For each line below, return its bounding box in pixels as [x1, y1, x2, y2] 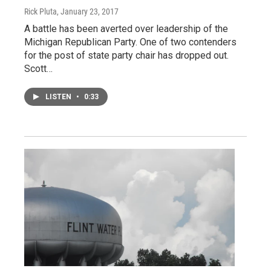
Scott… [24, 62, 53, 74]
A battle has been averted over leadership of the [24, 22, 228, 34]
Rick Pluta [24, 6, 57, 16]
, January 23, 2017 [57, 6, 119, 16]
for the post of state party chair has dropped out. [24, 49, 229, 61]
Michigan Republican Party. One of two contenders [24, 36, 237, 48]
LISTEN [45, 92, 73, 101]
